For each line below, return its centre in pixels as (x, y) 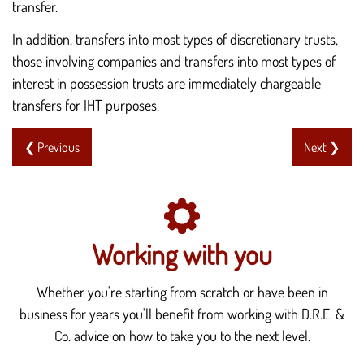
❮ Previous (52, 146)
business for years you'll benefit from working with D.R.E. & (182, 314)
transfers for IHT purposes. (86, 105)
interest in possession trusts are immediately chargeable (167, 83)
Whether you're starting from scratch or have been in (182, 292)
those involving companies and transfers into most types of (174, 61)
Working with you (182, 253)
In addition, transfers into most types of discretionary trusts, (175, 39)
